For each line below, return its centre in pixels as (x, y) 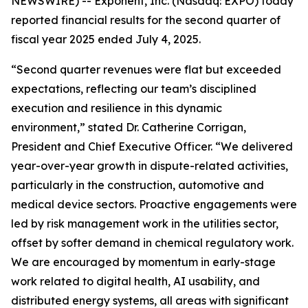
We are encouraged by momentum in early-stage (143, 262)
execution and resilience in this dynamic (117, 108)
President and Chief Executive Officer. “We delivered (152, 146)
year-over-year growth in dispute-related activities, (150, 166)
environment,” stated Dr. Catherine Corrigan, (129, 127)
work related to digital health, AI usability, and (135, 281)
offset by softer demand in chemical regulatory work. (152, 243)
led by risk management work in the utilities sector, (145, 223)
